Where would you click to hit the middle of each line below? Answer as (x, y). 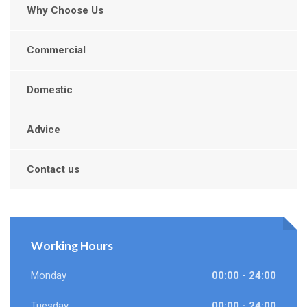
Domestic (50, 90)
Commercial (56, 50)
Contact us (53, 170)
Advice (44, 130)
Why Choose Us (65, 11)
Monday (49, 276)
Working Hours (72, 246)
